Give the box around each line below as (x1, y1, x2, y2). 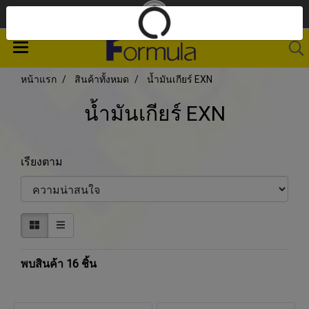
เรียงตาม (21, 155, 71, 168)
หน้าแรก (21, 74, 57, 85)
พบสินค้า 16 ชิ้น (21, 257, 97, 270)
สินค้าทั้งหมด (74, 74, 129, 85)
